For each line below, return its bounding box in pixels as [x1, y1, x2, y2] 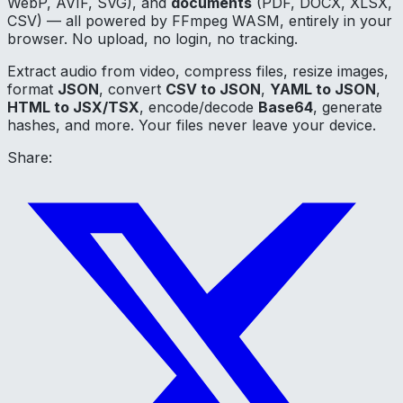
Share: [7, 148, 52, 166]
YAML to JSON [270, 79, 376, 98]
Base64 [258, 97, 313, 116]
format [7, 79, 58, 98]
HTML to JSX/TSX [7, 97, 139, 116]
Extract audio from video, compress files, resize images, [7, 61, 389, 80]
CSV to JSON [166, 79, 261, 98]
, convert [99, 79, 166, 98]
